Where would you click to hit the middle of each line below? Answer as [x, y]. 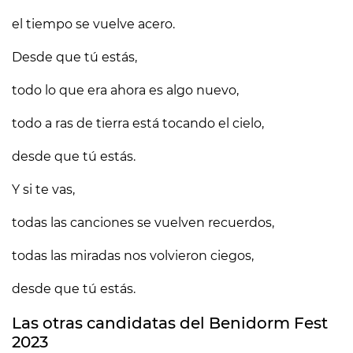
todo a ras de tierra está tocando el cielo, [138, 123]
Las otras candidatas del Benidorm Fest [170, 323]
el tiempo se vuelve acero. [93, 24]
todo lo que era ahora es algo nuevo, [125, 90]
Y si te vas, [43, 190]
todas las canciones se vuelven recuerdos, [143, 223]
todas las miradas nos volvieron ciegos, [133, 256]
